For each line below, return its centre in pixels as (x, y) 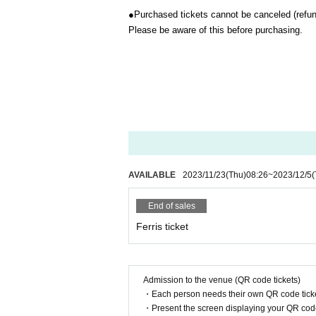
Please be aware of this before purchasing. (215, 30)
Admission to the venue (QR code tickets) (222, 280)
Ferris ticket (162, 226)
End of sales (171, 206)
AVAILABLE (152, 175)
